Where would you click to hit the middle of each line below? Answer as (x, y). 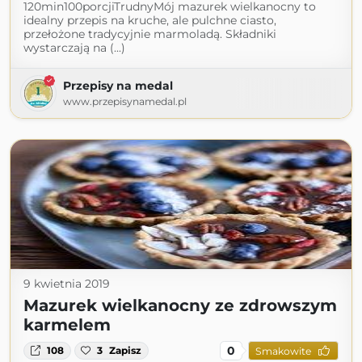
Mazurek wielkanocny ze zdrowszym (180, 305)
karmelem (67, 325)
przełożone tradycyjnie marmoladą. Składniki (150, 34)
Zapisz (126, 350)
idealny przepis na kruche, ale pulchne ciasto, (150, 20)
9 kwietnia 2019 (67, 284)
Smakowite (283, 351)
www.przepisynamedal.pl (125, 101)
